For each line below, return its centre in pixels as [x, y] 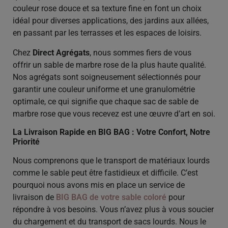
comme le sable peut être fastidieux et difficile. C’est [105, 173]
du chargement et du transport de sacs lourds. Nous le [109, 222]
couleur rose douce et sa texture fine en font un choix [107, 9]
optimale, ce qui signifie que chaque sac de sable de [106, 101]
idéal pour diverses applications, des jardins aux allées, [111, 21]
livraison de [34, 197]
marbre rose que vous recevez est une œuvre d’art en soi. [114, 113]
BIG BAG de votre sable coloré [111, 197]
